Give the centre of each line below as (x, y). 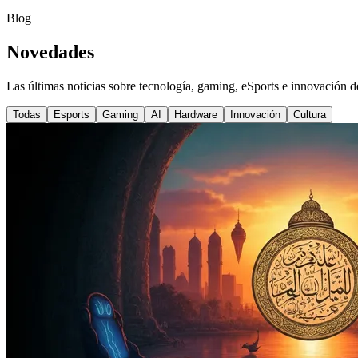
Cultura (310, 114)
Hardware (196, 114)
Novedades (50, 52)
